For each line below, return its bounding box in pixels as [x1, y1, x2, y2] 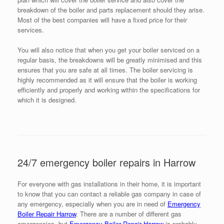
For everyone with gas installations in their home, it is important [17, 179, 201, 189]
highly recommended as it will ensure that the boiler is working [17, 75, 197, 85]
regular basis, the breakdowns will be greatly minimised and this [17, 55, 202, 65]
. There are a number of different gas [76, 209, 181, 219]
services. [17, 25, 44, 35]
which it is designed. [17, 95, 76, 105]
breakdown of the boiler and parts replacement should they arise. [17, 5, 204, 15]
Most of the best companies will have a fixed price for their [17, 15, 187, 25]
